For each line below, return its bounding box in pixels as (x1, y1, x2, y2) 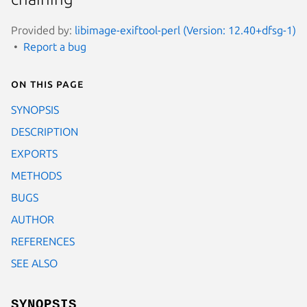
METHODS (11, 169, 62, 182)
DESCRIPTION (11, 125, 78, 138)
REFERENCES (11, 234, 75, 247)
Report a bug (23, 40, 86, 53)
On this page (11, 77, 84, 90)
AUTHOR (11, 212, 54, 225)
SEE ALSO (11, 256, 58, 269)
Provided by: (11, 23, 75, 36)
